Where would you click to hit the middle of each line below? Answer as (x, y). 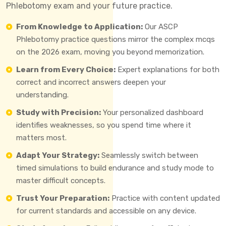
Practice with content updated (165, 198)
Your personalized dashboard (152, 112)
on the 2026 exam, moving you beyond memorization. (110, 52)
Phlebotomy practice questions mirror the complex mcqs (116, 39)
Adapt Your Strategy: (58, 155)
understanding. (42, 95)
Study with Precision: (59, 112)
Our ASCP (160, 26)
